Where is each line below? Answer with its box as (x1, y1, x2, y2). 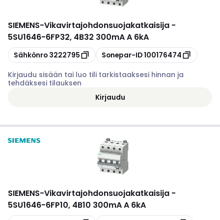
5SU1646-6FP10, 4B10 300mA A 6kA (8, 199, 146, 211)
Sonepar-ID (102, 50, 142, 60)
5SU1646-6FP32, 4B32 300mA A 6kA (8, 31, 149, 43)
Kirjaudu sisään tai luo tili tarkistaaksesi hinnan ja (8, 70, 184, 80)
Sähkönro (14, 50, 48, 60)
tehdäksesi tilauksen (8, 78, 82, 88)
